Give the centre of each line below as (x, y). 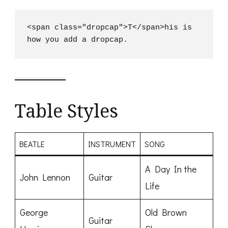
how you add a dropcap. (77, 40)
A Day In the (171, 169)
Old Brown (166, 212)
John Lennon (45, 177)
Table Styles (66, 111)
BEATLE (32, 144)
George (34, 212)
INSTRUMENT (112, 144)
